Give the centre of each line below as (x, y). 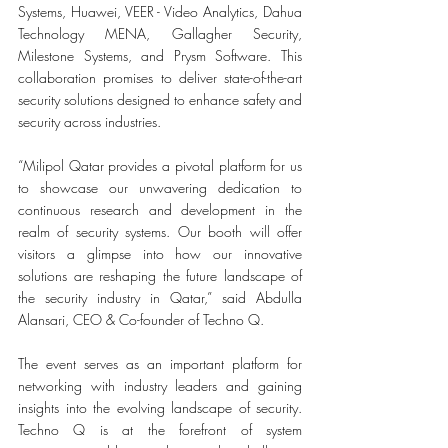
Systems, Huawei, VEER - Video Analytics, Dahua (160, 11)
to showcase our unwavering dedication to (160, 187)
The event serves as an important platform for (160, 363)
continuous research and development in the (160, 209)
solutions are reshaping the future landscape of (160, 275)
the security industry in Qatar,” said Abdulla (160, 297)
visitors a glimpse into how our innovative (160, 253)
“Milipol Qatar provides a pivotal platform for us (160, 165)
